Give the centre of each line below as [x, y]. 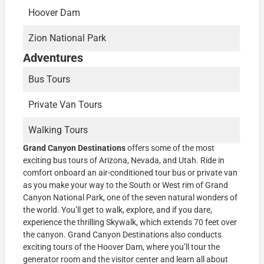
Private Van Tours [65, 105]
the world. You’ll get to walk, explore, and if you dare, [118, 210]
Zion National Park [67, 38]
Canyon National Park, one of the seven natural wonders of [131, 198]
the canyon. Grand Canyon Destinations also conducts [123, 235]
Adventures [53, 58]
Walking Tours [58, 130]
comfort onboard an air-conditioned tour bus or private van [131, 173]
